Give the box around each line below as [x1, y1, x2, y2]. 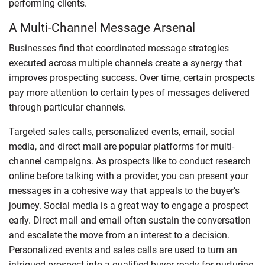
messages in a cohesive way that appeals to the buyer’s [9, 185, 240, 196]
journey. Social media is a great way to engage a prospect [9, 199, 248, 211]
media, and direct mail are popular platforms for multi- [9, 140, 234, 152]
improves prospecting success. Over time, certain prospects [9, 72, 255, 83]
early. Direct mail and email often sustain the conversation [9, 214, 251, 226]
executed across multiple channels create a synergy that [9, 57, 242, 69]
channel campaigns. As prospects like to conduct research [9, 155, 251, 167]
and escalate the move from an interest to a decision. [9, 229, 230, 241]
